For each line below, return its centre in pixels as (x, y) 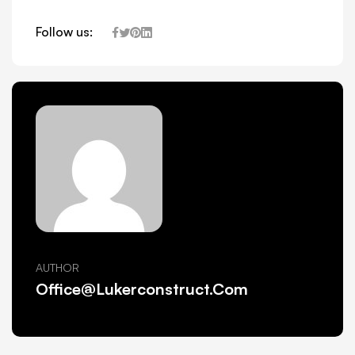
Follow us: (64, 32)
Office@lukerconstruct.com (142, 289)
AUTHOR (57, 268)
